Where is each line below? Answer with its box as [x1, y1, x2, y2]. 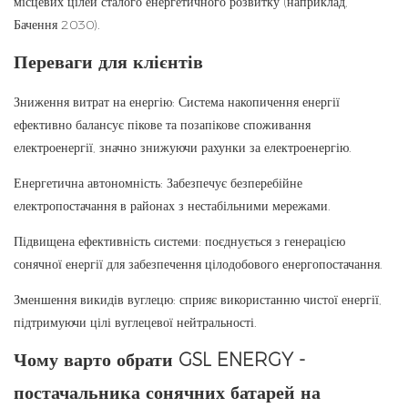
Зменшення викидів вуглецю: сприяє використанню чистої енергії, [14, 291, 382, 309]
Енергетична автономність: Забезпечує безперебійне [14, 175, 302, 192]
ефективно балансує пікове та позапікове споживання [14, 117, 311, 134]
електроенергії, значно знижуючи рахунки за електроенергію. [14, 139, 352, 157]
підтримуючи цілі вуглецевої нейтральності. [14, 314, 257, 331]
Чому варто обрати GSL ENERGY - [14, 349, 305, 372]
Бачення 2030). [14, 16, 100, 34]
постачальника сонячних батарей [14, 382, 295, 404]
